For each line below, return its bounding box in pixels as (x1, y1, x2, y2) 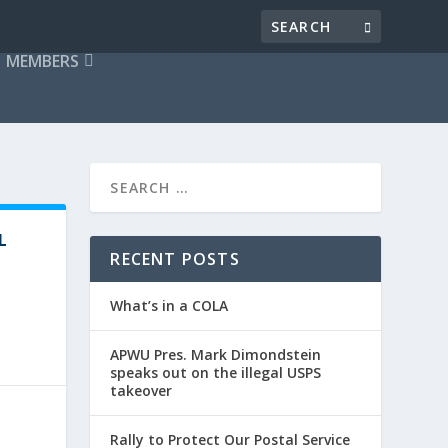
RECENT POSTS (110, 248, 240, 270)
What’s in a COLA (110, 296, 229, 315)
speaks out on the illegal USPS (110, 363, 322, 382)
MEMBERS (6, 50, 80, 72)
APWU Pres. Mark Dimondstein (110, 345, 322, 364)
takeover (110, 381, 173, 400)
